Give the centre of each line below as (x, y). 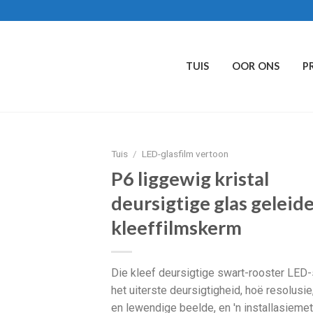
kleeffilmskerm (177, 227)
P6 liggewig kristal (190, 178)
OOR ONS (256, 66)
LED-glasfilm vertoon (185, 154)
